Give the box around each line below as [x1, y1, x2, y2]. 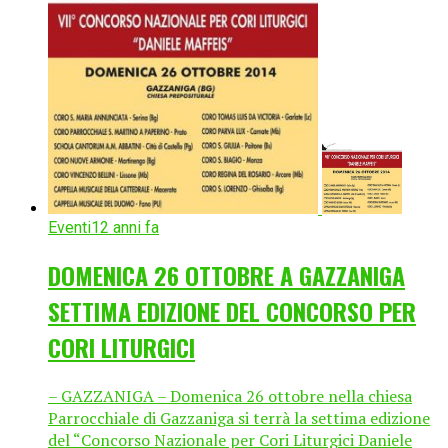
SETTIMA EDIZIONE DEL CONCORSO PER [48, 292, 416, 329]
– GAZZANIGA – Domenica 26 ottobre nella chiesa [48, 384, 412, 407]
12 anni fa [91, 217, 159, 237]
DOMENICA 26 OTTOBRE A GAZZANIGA [48, 256, 405, 293]
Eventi [48, 217, 91, 237]
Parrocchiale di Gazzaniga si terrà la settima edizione [48, 406, 430, 429]
